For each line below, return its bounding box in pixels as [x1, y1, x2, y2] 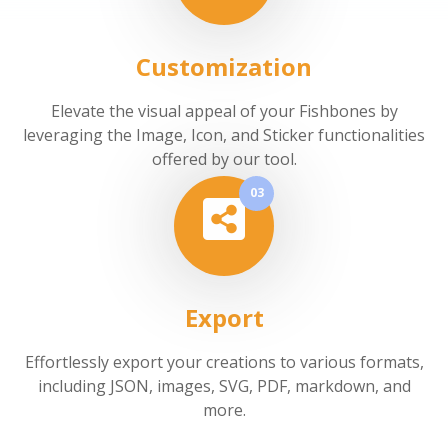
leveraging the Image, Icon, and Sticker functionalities [23, 124, 425, 147]
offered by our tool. [151, 148, 297, 171]
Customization [136, 50, 312, 84]
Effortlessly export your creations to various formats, [24, 351, 424, 374]
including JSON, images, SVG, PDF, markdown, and [37, 375, 411, 398]
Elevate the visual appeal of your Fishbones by [50, 100, 398, 123]
